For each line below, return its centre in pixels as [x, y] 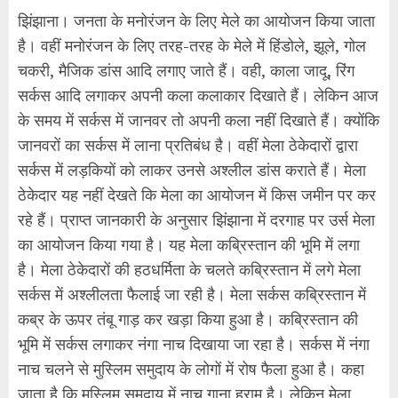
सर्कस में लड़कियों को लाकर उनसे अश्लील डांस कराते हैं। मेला [192, 170]
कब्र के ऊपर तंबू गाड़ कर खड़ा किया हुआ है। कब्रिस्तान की [188, 319]
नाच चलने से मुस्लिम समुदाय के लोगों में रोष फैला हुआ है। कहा [191, 369]
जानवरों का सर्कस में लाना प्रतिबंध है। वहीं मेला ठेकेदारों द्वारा [188, 145]
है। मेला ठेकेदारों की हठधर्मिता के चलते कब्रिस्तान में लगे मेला [189, 269]
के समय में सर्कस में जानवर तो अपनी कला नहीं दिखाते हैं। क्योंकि [199, 120]
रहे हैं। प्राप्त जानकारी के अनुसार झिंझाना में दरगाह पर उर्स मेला [196, 219]
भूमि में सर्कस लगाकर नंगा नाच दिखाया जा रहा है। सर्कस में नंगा [194, 344]
